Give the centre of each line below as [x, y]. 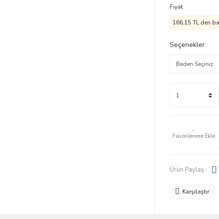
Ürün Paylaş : [188, 169]
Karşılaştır [196, 192]
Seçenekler [187, 45]
